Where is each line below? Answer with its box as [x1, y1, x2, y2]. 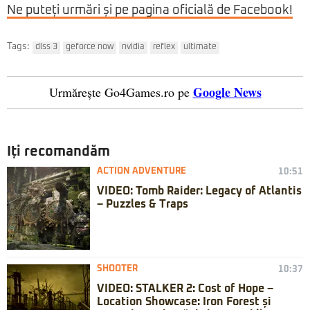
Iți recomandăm [7, 145, 110, 159]
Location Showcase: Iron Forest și [97, 296, 271, 308]
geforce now [66, 43, 113, 52]
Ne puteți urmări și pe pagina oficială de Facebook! [7, 4, 293, 17]
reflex [153, 43, 175, 52]
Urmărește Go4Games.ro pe [48, 84, 190, 101]
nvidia [122, 43, 145, 52]
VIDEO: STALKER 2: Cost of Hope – [97, 283, 273, 295]
